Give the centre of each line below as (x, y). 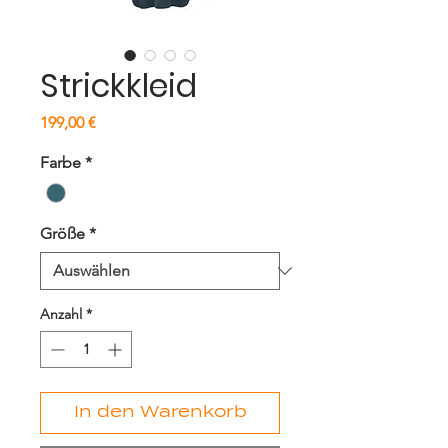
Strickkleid (118, 85)
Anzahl (61, 313)
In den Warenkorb (160, 412)
